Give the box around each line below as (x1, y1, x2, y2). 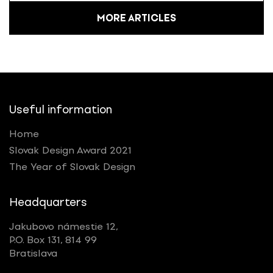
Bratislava (9, 247, 57, 260)
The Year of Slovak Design (9, 160, 135, 172)
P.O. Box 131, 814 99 (9, 234, 97, 246)
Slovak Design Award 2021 (9, 144, 132, 157)
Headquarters (9, 196, 87, 210)
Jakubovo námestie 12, (9, 221, 118, 233)
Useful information (9, 103, 112, 117)
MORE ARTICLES (97, 12, 176, 24)
